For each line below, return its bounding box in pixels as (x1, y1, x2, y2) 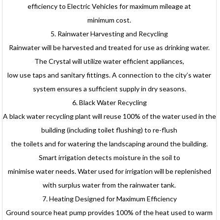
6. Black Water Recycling (72, 98, 147, 107)
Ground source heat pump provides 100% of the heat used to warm (6, 208, 213, 217)
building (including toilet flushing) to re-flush (41, 126, 178, 135)
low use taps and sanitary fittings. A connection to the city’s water (7, 71, 212, 80)
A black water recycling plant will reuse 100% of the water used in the (2, 112, 216, 121)
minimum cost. (87, 16, 132, 25)
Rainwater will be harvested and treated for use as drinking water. (9, 43, 210, 52)
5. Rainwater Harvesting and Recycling (51, 29, 168, 38)
